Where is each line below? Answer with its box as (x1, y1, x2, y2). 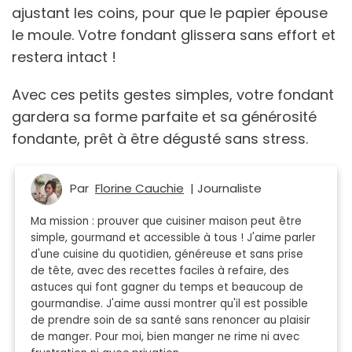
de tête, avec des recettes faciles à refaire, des (31, 262, 289, 278)
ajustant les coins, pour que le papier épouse (12, 2, 328, 23)
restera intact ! (12, 46, 116, 67)
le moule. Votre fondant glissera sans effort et (12, 24, 335, 45)
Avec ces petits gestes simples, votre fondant (12, 84, 334, 104)
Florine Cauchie (95, 179, 184, 196)
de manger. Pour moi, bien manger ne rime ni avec (31, 328, 299, 344)
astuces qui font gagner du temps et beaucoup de (31, 279, 303, 295)
